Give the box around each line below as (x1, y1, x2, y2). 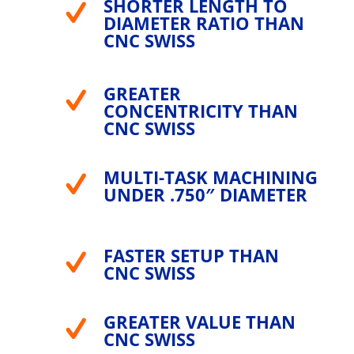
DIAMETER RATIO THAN (103, 11, 304, 36)
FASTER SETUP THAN (103, 243, 279, 268)
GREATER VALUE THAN (103, 310, 296, 334)
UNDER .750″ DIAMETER (103, 183, 307, 207)
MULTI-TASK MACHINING (103, 165, 318, 190)
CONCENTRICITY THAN (103, 99, 298, 123)
